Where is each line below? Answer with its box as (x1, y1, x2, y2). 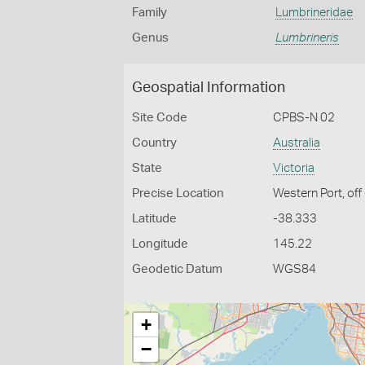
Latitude (132, 213, 177, 225)
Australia (273, 137, 321, 149)
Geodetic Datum (132, 263, 222, 275)
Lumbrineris (275, 32, 339, 44)
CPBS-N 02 (273, 112, 336, 124)
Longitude (132, 238, 188, 250)
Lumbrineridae (275, 7, 353, 19)
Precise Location (132, 187, 224, 200)
